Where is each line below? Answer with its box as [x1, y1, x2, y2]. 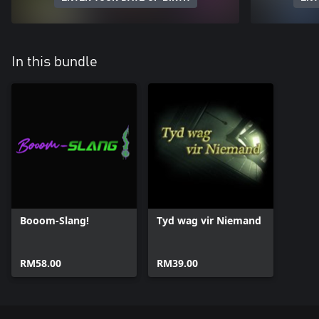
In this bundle [11, 55, 98, 69]
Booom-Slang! [20, 214, 89, 227]
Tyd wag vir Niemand [157, 214, 261, 227]
